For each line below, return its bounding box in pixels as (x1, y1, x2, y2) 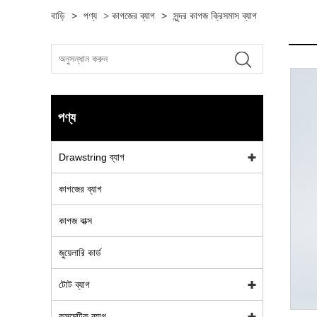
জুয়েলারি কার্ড (59, 247, 101, 258)
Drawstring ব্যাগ (59, 151, 125, 163)
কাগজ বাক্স (59, 215, 92, 226)
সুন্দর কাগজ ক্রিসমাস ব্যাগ (173, 10, 257, 21)
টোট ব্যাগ (59, 279, 90, 290)
